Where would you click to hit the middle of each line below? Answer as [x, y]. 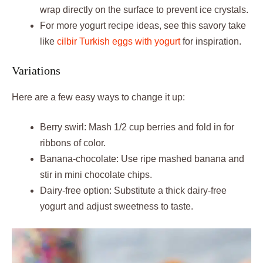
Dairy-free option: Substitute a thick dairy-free [133, 190]
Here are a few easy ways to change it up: [98, 97]
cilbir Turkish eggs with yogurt [119, 41]
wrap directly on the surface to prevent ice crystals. [144, 9]
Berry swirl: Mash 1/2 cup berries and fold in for [137, 127]
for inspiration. [211, 41]
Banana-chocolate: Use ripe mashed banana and [142, 159]
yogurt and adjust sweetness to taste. [117, 206]
